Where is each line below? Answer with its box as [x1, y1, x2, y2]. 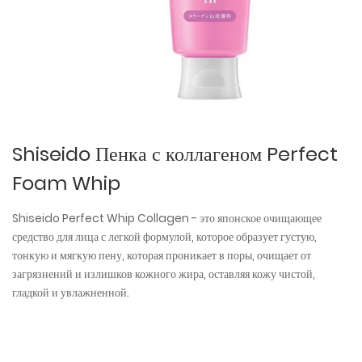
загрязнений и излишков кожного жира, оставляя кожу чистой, [12, 266, 315, 282]
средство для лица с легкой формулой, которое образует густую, [12, 229, 317, 245]
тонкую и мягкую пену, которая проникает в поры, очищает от [12, 247, 311, 263]
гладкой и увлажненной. [12, 284, 129, 301]
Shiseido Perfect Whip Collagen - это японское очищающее [12, 210, 322, 226]
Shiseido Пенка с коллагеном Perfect [12, 141, 338, 167]
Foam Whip [12, 170, 120, 196]
